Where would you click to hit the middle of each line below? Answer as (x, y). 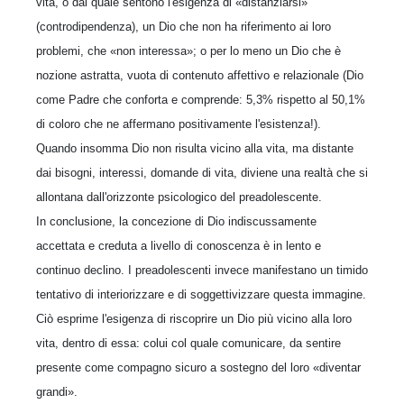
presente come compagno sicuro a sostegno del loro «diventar (198, 367)
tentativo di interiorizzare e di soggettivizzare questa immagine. (201, 294)
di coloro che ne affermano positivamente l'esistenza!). (179, 124)
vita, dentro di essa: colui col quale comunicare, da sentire (188, 343)
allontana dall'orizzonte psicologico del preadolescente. (179, 197)
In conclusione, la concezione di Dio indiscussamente (176, 221)
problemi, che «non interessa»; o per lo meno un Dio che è (188, 51)
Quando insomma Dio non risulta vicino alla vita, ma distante (195, 148)
